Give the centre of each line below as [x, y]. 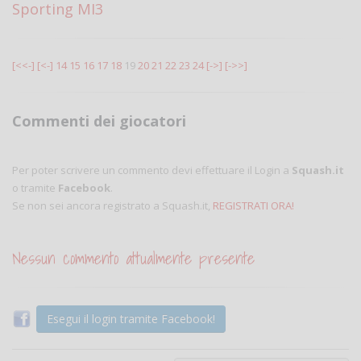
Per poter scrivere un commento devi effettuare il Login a [152, 170]
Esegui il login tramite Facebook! [131, 319]
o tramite [35, 188]
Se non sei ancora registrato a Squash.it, [112, 205]
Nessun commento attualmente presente [133, 258]
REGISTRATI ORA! [253, 205]
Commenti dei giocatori [99, 121]
